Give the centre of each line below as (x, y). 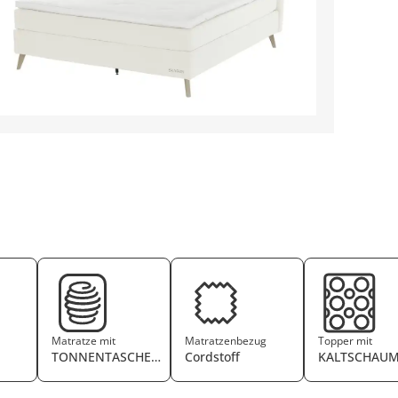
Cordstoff (213, 356)
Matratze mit (84, 340)
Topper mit (346, 340)
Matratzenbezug (226, 340)
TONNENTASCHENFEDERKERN (142, 356)
